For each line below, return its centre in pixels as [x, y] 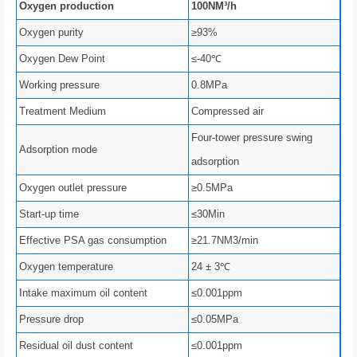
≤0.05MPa [215, 320]
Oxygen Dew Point [62, 59]
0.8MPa [209, 85]
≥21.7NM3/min [225, 241]
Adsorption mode [58, 150]
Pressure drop [51, 320]
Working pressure [59, 85]
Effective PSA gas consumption [93, 241]
